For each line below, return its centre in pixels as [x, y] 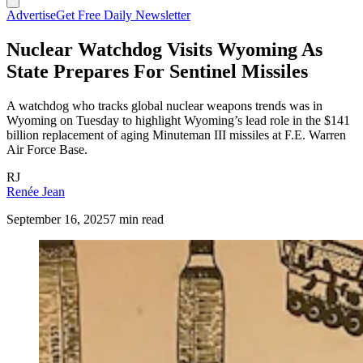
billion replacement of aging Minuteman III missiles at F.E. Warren [176, 135]
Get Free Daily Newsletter [123, 15]
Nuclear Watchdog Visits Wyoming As [164, 49]
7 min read [137, 219]
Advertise [31, 15]
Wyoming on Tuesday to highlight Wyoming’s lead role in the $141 [178, 120]
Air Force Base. [47, 149]
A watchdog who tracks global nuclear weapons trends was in [164, 105]
